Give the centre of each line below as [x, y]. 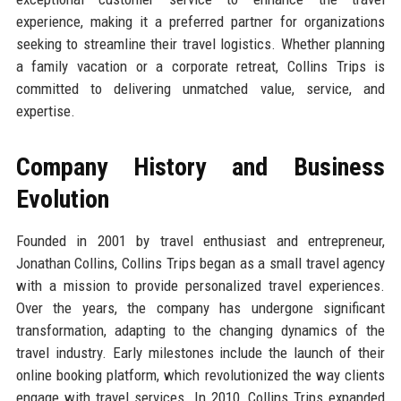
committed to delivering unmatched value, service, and [200, 88]
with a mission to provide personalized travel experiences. [200, 285]
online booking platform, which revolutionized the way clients [200, 375]
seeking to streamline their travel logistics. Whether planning [200, 43]
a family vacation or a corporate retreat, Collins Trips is [200, 66]
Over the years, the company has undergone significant [200, 307]
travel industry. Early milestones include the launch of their [200, 352]
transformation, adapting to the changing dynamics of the [200, 330]
